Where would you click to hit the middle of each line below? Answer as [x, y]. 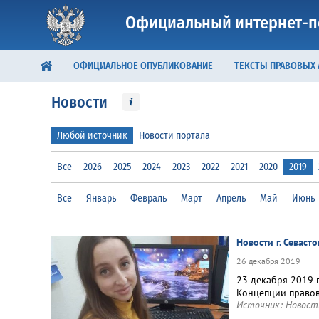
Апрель [231, 198]
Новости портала [174, 136]
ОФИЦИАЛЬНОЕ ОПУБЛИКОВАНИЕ [143, 66]
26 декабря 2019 [268, 261]
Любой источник [92, 136]
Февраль [148, 198]
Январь [101, 198]
